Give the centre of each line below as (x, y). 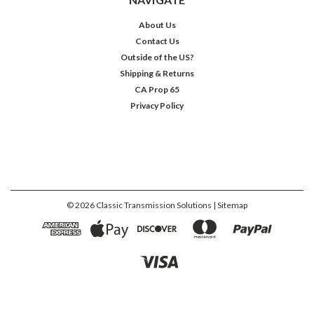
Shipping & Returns (157, 73)
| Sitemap (230, 205)
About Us (157, 25)
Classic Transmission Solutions (153, 205)
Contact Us (157, 41)
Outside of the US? (157, 57)
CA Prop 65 (157, 89)
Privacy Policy (157, 105)
